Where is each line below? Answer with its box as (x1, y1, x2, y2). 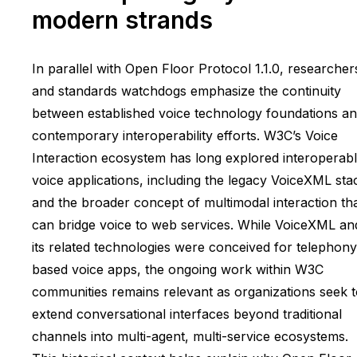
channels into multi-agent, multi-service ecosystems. (32, 328, 348, 344)
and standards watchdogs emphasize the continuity (32, 82, 341, 99)
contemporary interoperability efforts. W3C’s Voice (32, 127, 338, 143)
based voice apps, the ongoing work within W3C (32, 261, 324, 277)
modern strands (32, 5, 213, 34)
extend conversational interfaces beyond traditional (32, 305, 342, 322)
